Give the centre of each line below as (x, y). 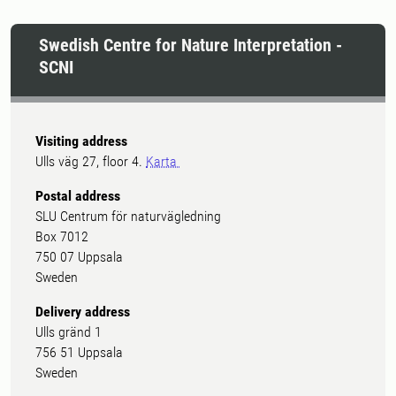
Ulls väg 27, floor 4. (91, 161)
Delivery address (83, 312)
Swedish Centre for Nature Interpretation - (190, 45)
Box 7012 (62, 236)
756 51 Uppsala (79, 352)
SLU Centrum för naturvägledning (128, 216)
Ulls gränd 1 (69, 332)
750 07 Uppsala (79, 257)
